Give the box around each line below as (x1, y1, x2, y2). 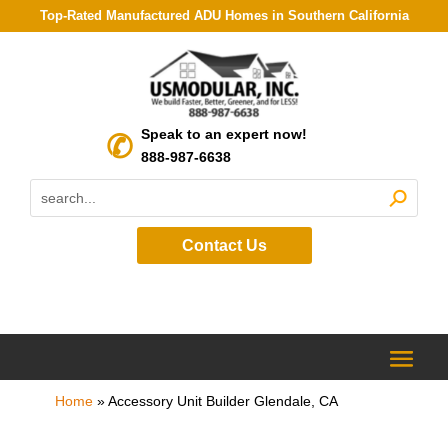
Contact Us (181, 236, 267, 254)
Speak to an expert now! (141, 126, 307, 142)
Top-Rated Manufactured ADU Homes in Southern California (39, 8, 409, 23)
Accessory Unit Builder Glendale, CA (107, 392, 338, 409)
